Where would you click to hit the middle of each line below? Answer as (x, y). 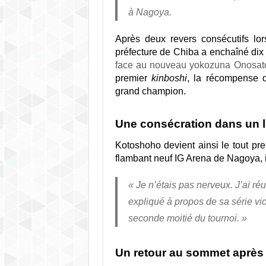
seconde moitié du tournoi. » (187, 218)
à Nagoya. (150, 12)
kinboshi (169, 78)
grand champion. (150, 91)
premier (133, 78)
